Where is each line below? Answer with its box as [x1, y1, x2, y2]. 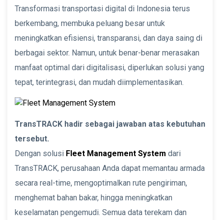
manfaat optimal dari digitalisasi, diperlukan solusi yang [15, 62, 204, 72]
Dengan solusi [15, 148, 66, 158]
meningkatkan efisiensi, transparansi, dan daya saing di [15, 33, 202, 43]
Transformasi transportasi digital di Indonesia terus [15, 3, 190, 13]
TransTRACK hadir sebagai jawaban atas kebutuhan [15, 119, 205, 129]
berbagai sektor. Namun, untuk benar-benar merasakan [15, 48, 199, 57]
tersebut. [15, 134, 49, 143]
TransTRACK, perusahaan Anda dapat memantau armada [15, 163, 205, 173]
